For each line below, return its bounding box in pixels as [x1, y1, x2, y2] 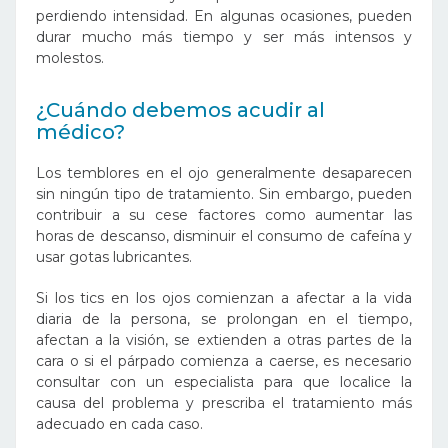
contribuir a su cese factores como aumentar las [36, 205, 412, 224]
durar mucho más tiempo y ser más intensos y [36, 27, 412, 46]
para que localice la [264, 372, 412, 391]
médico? [36, 119, 125, 144]
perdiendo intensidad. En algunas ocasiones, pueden [36, 6, 412, 25]
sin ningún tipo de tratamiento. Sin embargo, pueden [36, 184, 412, 203]
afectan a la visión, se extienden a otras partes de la [36, 330, 412, 349]
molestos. [36, 48, 104, 67]
